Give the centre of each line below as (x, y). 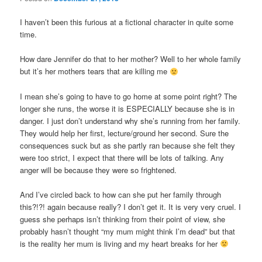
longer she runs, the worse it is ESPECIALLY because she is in (127, 108)
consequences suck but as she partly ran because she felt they (128, 145)
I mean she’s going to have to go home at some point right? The (129, 96)
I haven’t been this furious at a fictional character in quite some (127, 22)
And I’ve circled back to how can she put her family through (121, 194)
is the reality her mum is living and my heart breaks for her (120, 243)
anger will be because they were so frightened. (99, 170)
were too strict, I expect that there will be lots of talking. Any (122, 157)
